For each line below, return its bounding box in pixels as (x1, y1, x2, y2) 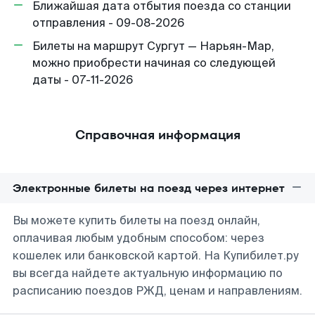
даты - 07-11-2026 (32, 72, 133, 87)
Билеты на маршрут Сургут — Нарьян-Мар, (32, 39, 274, 53)
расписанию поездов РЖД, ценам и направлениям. (13, 283, 302, 298)
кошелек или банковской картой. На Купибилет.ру (13, 248, 299, 263)
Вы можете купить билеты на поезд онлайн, (13, 213, 260, 228)
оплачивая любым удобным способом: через (13, 231, 264, 245)
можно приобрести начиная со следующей (32, 56, 276, 70)
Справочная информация (75, 126, 240, 143)
